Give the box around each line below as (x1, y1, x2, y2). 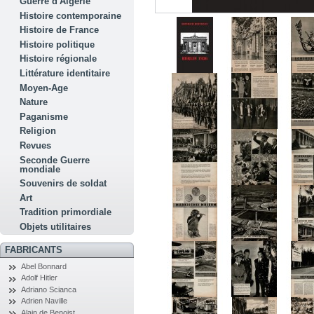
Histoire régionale (20, 53, 97, 64)
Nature (20, 97, 48, 108)
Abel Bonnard (20, 262, 67, 271)
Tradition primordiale (20, 207, 112, 218)
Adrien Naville (20, 296, 67, 306)
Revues (20, 139, 52, 151)
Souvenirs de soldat (20, 178, 107, 189)
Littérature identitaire (20, 67, 111, 78)
